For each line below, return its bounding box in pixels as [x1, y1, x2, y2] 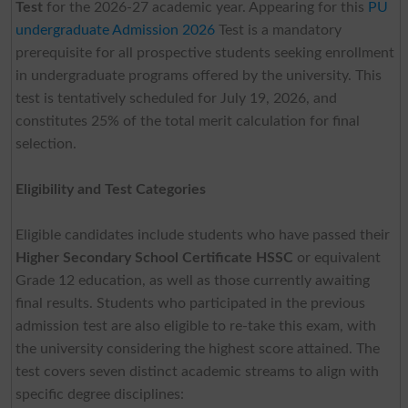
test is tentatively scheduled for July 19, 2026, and [15, 90, 337, 106]
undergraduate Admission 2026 [15, 22, 215, 37]
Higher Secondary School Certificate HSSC [15, 250, 293, 265]
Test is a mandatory [214, 22, 342, 37]
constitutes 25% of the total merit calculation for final [15, 113, 360, 128]
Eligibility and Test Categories [15, 181, 206, 197]
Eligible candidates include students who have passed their [15, 227, 390, 242]
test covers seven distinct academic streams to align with [15, 363, 379, 379]
